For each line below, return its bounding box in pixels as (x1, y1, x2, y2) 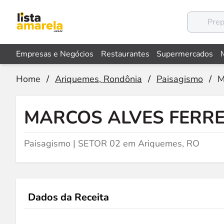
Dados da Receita (28, 190, 109, 204)
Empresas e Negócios (16, 48, 93, 59)
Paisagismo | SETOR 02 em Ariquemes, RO (24, 137, 199, 149)
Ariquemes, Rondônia (55, 73, 142, 85)
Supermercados (156, 48, 213, 59)
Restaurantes (100, 48, 149, 59)
